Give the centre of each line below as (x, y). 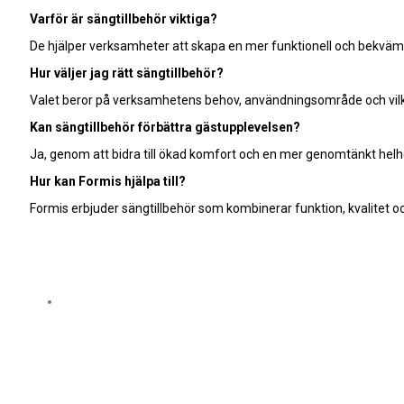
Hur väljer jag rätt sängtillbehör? (127, 73)
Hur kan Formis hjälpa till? (108, 182)
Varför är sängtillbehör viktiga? (124, 19)
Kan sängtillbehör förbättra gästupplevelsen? (165, 128)
